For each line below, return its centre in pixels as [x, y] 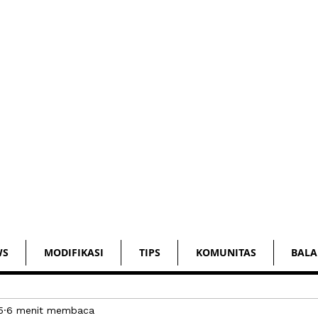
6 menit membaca [50, 310]
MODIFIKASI [73, 252]
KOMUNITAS [226, 252]
